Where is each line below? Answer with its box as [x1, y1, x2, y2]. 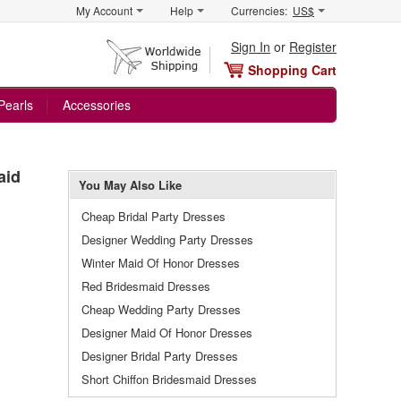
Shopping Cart [248, 61, 337, 79]
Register [289, 38, 337, 55]
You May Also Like [79, 176, 182, 193]
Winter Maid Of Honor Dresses [81, 254, 240, 271]
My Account [76, 3, 132, 18]
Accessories [63, 96, 131, 114]
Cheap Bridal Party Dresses [81, 208, 226, 225]
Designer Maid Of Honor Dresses [81, 324, 252, 341]
